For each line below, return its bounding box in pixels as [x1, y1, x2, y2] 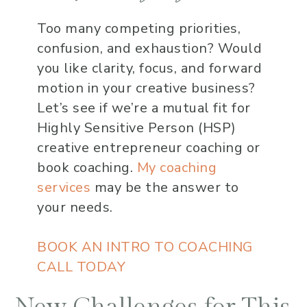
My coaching [136, 158, 217, 177]
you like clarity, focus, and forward [37, 59, 262, 77]
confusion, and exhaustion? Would [37, 39, 262, 58]
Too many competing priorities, [37, 19, 241, 38]
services [37, 178, 91, 197]
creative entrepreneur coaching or [37, 138, 260, 157]
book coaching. [37, 158, 137, 177]
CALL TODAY [37, 258, 126, 276]
